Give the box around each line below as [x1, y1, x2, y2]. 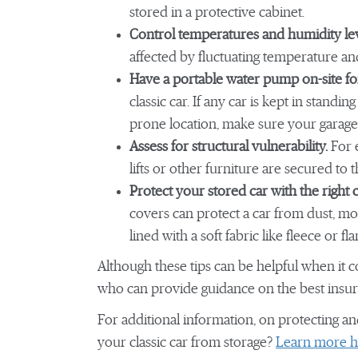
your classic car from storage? [97, 336, 276, 350]
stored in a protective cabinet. [129, 6, 304, 20]
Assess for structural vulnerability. [129, 140, 328, 154]
